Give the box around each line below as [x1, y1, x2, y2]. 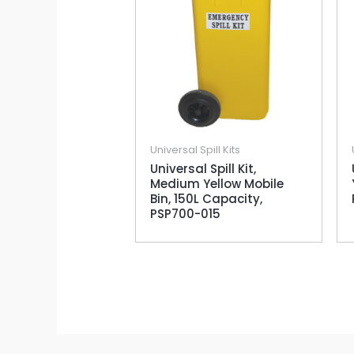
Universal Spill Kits [150, 142, 241, 156]
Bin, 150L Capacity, [150, 190, 263, 208]
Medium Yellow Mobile [150, 175, 284, 193]
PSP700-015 [150, 205, 221, 223]
